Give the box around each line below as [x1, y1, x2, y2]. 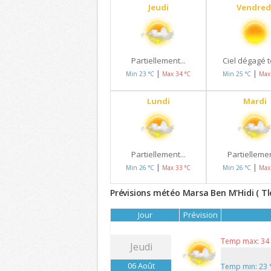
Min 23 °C [126, 70, 157, 79]
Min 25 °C [222, 70, 253, 79]
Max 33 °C [162, 163, 191, 172]
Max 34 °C [162, 70, 191, 79]
